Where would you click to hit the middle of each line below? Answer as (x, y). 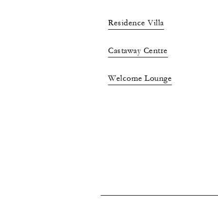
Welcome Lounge (140, 78)
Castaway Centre (138, 50)
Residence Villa (136, 23)
